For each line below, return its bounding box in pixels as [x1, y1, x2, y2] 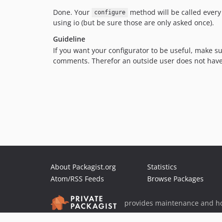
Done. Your [53, 7, 92, 17]
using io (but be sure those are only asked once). [53, 17, 214, 27]
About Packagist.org [51, 162, 116, 171]
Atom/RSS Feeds [51, 174, 104, 183]
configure [94, 9, 125, 16]
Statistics [147, 162, 177, 171]
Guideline [53, 34, 85, 44]
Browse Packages [147, 174, 204, 183]
